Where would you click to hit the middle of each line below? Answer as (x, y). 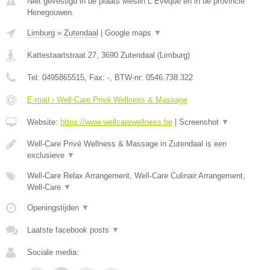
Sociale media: (53, 252)
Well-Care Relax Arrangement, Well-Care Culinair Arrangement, (136, 176)
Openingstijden (54, 208)
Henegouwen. (51, 12)
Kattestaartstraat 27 (62, 55)
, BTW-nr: (128, 77)
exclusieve (47, 155)
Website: (44, 122)
